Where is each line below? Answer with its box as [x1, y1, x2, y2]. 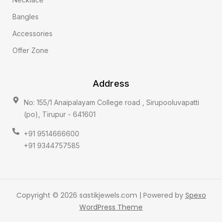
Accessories [12, 29, 53, 38]
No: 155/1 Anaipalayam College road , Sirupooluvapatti [23, 98, 199, 107]
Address [92, 78, 130, 89]
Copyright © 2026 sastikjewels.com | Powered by [16, 190, 185, 200]
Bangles [12, 12, 39, 21]
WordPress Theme [79, 202, 143, 212]
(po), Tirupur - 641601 [23, 110, 96, 118]
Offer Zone [12, 46, 49, 55]
